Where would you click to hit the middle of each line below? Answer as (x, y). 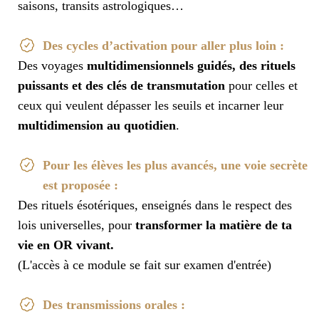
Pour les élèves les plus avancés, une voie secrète (175, 166)
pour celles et (261, 86)
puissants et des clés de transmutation (121, 86)
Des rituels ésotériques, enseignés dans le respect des (155, 205)
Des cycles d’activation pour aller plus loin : (163, 46)
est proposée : (80, 185)
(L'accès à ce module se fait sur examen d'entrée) (145, 265)
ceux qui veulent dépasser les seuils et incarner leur (151, 106)
